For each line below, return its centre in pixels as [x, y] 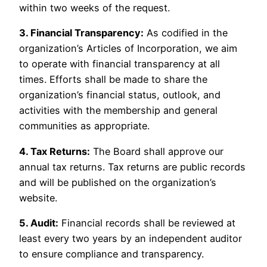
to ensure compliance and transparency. [111, 254]
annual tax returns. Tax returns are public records [132, 167]
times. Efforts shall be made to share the [113, 80]
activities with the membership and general [118, 111]
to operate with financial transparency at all [119, 64]
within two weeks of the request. [96, 8]
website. [38, 198]
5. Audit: [39, 223]
